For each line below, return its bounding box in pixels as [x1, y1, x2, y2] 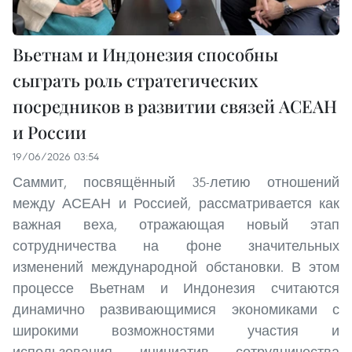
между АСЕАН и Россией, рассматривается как [13, 193, 339, 212]
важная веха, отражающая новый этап [13, 214, 339, 233]
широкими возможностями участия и [13, 321, 339, 339]
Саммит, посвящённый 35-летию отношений [13, 172, 339, 191]
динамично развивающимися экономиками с [13, 299, 339, 318]
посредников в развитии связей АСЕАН [13, 93, 337, 118]
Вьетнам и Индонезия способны [13, 42, 278, 66]
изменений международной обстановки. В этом [13, 257, 339, 276]
